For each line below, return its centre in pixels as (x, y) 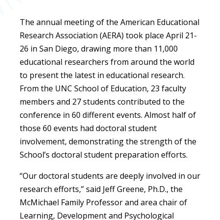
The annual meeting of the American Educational (110, 22)
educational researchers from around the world (107, 62)
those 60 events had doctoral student (88, 128)
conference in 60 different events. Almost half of (108, 115)
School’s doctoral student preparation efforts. (104, 155)
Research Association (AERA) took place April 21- (108, 36)
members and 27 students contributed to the (102, 102)
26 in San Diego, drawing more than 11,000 (99, 49)
